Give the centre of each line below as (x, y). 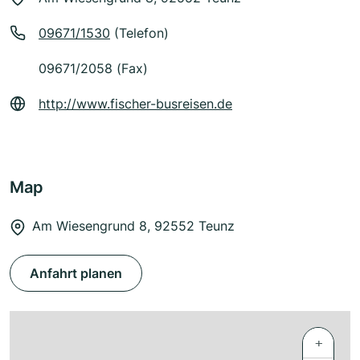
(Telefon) (139, 33)
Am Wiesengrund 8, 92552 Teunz (133, 226)
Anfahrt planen (76, 274)
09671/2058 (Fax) (93, 69)
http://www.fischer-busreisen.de (135, 104)
